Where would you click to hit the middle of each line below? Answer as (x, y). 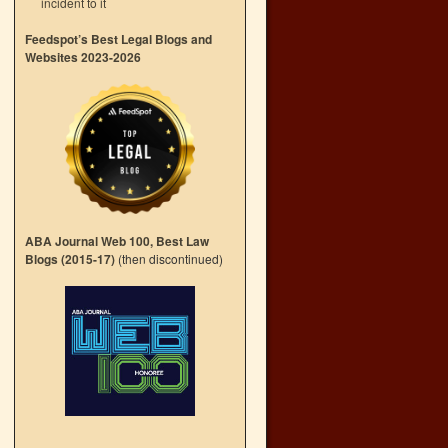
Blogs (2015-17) (70, 259)
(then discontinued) (169, 258)
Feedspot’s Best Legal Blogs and (118, 39)
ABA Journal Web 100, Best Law (117, 241)
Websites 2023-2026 (83, 57)
